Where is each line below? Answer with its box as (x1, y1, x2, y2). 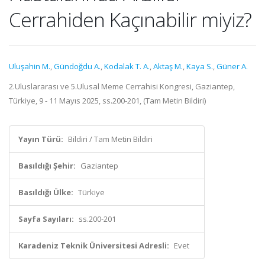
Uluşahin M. (9, 61, 50, 72)
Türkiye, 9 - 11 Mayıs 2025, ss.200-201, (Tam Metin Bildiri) (9, 95, 206, 106)
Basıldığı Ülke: (18, 187, 73, 198)
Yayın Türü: (18, 134, 63, 144)
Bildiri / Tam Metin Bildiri (68, 134, 153, 144)
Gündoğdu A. (54, 61, 101, 72)
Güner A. (216, 61, 248, 72)
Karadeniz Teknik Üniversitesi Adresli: (18, 240, 169, 251)
